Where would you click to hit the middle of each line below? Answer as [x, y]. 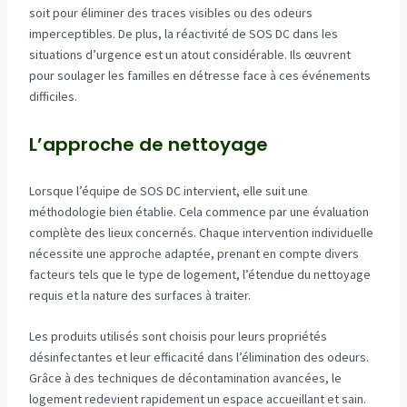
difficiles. [53, 97]
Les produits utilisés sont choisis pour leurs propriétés [178, 337]
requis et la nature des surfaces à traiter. [139, 295]
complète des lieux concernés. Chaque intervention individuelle [201, 232]
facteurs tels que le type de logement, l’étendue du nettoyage [199, 274]
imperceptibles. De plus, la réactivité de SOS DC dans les [183, 34]
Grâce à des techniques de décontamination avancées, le [185, 378]
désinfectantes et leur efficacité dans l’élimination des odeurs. [199, 357]
